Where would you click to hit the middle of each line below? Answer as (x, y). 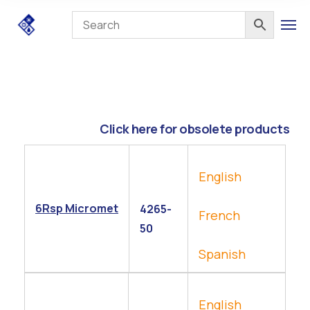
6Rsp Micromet (77, 208)
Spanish (222, 254)
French (219, 215)
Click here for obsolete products (194, 129)
